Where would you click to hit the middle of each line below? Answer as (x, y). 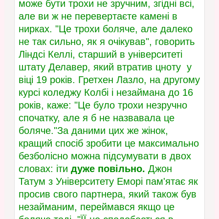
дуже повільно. (108, 169)
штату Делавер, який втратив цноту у (105, 67)
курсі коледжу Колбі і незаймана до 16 (106, 93)
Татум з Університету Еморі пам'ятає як (108, 182)
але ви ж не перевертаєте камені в (98, 16)
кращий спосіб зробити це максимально (109, 143)
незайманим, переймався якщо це (96, 207)
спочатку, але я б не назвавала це (96, 118)
